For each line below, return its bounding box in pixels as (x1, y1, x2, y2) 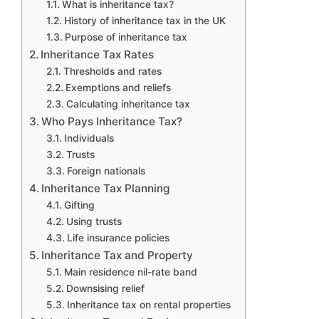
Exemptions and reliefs (65, 81, 171, 93)
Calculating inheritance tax (66, 98, 190, 110)
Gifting (63, 199, 95, 211)
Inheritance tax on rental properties (66, 298, 231, 310)
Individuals (63, 132, 114, 144)
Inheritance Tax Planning (41, 181, 170, 195)
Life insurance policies (66, 231, 169, 244)
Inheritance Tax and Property (41, 248, 194, 262)
